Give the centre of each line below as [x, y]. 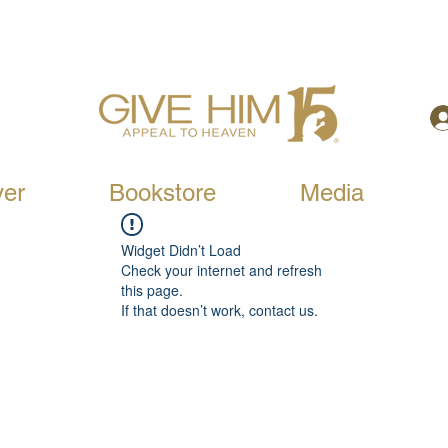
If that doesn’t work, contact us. [219, 310]
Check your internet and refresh [221, 270]
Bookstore [162, 192]
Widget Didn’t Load [181, 250]
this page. [152, 290]
